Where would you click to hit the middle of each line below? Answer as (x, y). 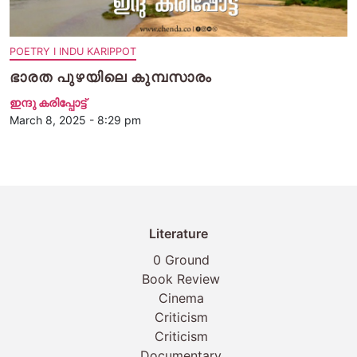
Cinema (181, 298)
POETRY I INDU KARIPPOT (73, 52)
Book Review (181, 279)
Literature (178, 233)
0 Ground (181, 259)
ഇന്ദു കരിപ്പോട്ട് (48, 102)
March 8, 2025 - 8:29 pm (75, 120)
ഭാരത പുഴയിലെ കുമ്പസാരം (111, 76)
